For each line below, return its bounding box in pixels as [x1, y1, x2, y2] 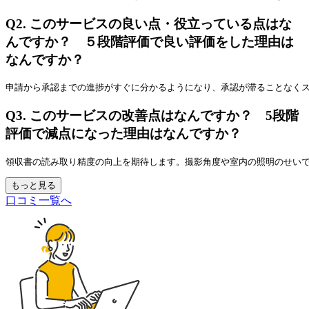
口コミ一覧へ [6, 194, 72, 206]
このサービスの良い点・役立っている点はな [30, 16, 292, 31]
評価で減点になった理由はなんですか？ [6, 126, 241, 141]
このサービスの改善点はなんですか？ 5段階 [30, 108, 299, 123]
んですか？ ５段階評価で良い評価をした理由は [6, 34, 294, 49]
